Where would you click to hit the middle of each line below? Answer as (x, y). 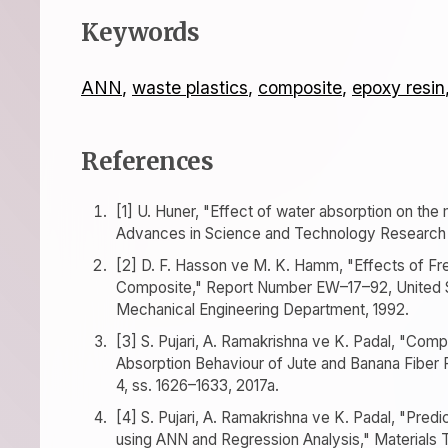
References (147, 161)
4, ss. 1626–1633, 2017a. (197, 385)
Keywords (140, 32)
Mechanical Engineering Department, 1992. (262, 309)
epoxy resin (398, 87)
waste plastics (190, 87)
